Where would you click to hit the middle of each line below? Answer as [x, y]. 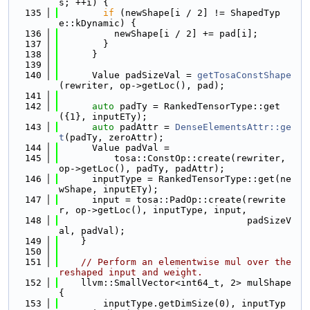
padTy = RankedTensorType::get [197, 106]
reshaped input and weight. [131, 272]
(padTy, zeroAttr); [114, 137]
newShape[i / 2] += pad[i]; [158, 34]
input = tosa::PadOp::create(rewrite [172, 200]
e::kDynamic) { [98, 23]
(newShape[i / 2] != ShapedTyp [197, 13]
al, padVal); [92, 231]
